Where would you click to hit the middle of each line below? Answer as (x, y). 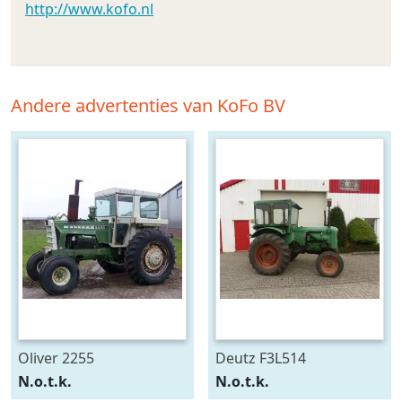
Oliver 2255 (56, 358)
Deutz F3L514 (261, 358)
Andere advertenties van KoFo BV (148, 105)
